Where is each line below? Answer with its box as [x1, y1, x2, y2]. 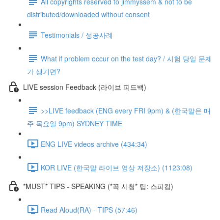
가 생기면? [27, 66, 60, 76]
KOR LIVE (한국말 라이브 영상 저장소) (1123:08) [41, 162, 192, 172]
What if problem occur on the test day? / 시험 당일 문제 [41, 53, 212, 63]
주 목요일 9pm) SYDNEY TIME [27, 118, 122, 128]
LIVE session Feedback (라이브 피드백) [23, 82, 146, 92]
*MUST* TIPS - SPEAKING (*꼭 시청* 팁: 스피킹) [23, 181, 173, 191]
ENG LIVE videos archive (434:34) [41, 138, 147, 149]
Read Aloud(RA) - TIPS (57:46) [41, 204, 137, 215]
